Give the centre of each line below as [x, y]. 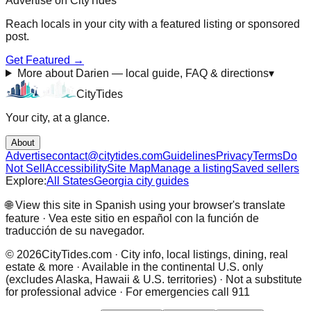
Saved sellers [266, 168]
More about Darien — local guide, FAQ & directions [143, 73]
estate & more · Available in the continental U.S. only [134, 267]
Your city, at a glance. [58, 117]
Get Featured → [45, 60]
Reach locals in [45, 24]
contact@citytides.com [107, 155]
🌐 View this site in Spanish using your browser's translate [145, 205]
